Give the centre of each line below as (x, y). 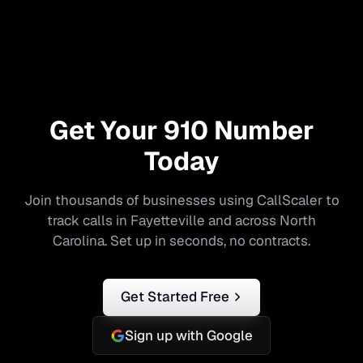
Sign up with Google (188, 335)
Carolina (79, 240)
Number (261, 130)
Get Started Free (175, 297)
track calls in (89, 220)
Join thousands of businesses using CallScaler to (181, 200)
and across (242, 220)
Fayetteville (168, 220)
